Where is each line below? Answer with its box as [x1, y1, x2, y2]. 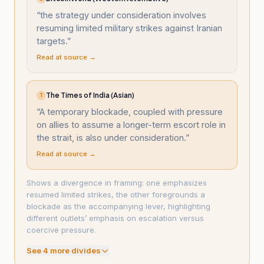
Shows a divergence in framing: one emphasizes [27, 178, 207, 187]
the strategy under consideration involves [40, 10, 206, 20]
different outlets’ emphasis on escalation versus [27, 213, 204, 223]
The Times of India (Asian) [46, 91, 134, 100]
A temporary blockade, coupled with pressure [39, 107, 223, 117]
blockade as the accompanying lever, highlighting [27, 202, 210, 211]
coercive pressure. [27, 225, 96, 235]
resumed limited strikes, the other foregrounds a [27, 190, 205, 199]
